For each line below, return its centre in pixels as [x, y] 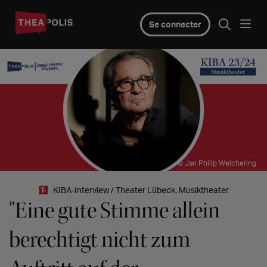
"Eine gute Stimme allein [114, 211]
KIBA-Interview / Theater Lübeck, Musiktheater [141, 190]
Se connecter [175, 24]
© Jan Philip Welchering [217, 163]
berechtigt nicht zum [100, 240]
